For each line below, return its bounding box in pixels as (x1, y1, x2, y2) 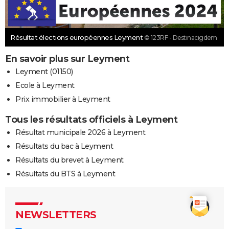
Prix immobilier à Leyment (15, 94, 110, 104)
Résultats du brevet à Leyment (15, 155, 124, 165)
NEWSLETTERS (15, 208, 97, 221)
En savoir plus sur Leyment (5, 53, 129, 64)
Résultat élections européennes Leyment (10, 33, 144, 41)
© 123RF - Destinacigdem (144, 33, 217, 41)
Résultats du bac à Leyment (15, 141, 113, 151)
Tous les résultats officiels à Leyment (5, 113, 177, 125)
